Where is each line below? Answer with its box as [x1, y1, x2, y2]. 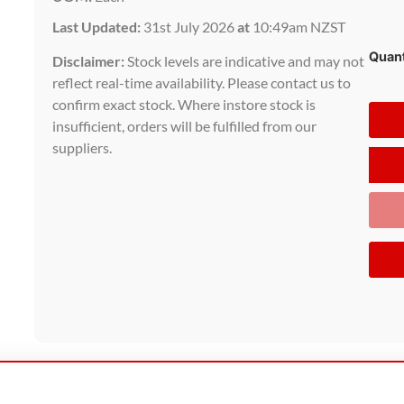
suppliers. [52, 139, 113, 157]
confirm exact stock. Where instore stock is [52, 96, 317, 114]
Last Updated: [52, 17, 142, 35]
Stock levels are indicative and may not [124, 52, 365, 70]
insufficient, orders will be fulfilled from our [52, 117, 317, 135]
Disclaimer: [52, 52, 125, 70]
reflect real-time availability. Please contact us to [52, 74, 352, 92]
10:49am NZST [250, 17, 346, 35]
